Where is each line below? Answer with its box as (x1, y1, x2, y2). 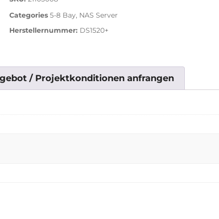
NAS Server (79, 11, 118, 20)
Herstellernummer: (9, 25, 78, 35)
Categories (9, 11, 48, 20)
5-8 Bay (49, 11, 76, 20)
